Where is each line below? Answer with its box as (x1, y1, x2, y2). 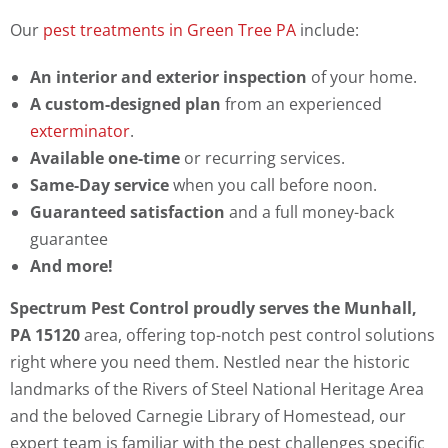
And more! (30, 255, 113, 278)
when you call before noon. (169, 174, 377, 197)
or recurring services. (180, 147, 345, 170)
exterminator (30, 120, 130, 143)
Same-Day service (30, 174, 169, 197)
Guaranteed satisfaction (30, 201, 225, 224)
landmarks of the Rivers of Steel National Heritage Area (10, 378, 424, 401)
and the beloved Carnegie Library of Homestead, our (10, 405, 406, 428)
